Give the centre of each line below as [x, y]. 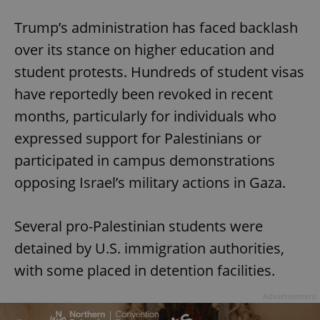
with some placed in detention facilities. [145, 271]
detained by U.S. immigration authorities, [149, 249]
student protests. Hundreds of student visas [159, 72]
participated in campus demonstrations [145, 161]
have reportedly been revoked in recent [144, 94]
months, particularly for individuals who [145, 116]
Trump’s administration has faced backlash [156, 28]
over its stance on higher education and [144, 50]
